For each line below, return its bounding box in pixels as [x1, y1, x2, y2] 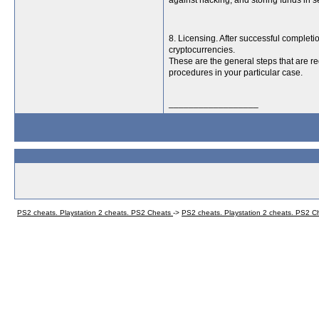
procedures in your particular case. [169, 68, 303, 78]
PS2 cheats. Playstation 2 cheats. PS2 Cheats [17, 209, 173, 216]
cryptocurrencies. [169, 45, 235, 55]
